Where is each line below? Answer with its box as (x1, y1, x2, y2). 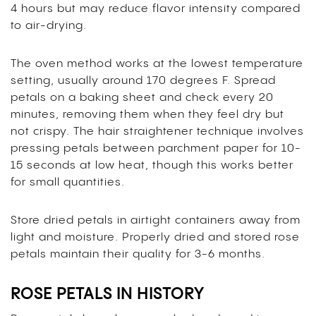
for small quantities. (11, 176, 125, 188)
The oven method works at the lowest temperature (11, 57, 303, 70)
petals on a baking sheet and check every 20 (11, 91, 274, 104)
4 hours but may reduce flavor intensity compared (11, 2, 300, 15)
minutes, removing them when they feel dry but (11, 108, 284, 121)
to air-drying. (11, 19, 87, 32)
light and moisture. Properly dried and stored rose (11, 231, 300, 243)
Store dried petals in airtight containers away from (11, 214, 300, 226)
